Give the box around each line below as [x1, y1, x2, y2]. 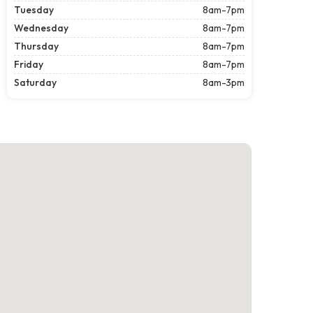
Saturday [14, 75, 57, 89]
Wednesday [14, 21, 68, 34]
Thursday [14, 39, 59, 52]
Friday [14, 57, 43, 71]
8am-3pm [203, 75, 245, 89]
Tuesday [14, 3, 54, 16]
